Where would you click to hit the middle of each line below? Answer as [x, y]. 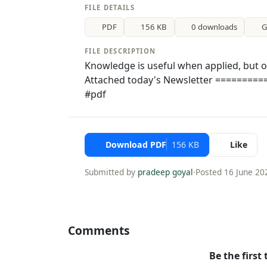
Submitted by [111, 172]
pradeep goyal [165, 172]
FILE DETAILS [110, 7]
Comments [99, 230]
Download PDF [136, 145]
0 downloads [215, 27]
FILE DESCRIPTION [120, 51]
